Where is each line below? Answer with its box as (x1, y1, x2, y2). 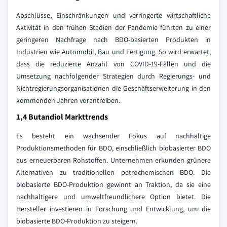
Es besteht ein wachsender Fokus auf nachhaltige (16, 131, 211, 140)
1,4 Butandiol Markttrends (16, 111, 108, 122)
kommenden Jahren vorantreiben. (16, 96, 120, 105)
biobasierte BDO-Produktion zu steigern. (16, 216, 137, 225)
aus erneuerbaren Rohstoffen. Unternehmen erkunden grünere (16, 156, 211, 165)
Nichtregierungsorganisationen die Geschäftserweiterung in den (16, 84, 211, 93)
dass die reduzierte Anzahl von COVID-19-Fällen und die (16, 59, 211, 68)
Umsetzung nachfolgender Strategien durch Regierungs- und (16, 71, 211, 81)
